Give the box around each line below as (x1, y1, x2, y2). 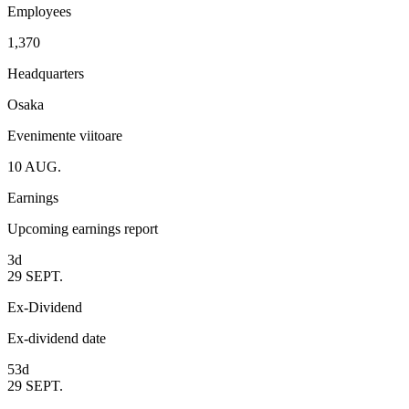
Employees (7, 4, 71, 20)
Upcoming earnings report (7, 221, 158, 237)
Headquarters (7, 66, 84, 82)
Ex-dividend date (7, 330, 106, 347)
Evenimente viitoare (7, 128, 122, 144)
